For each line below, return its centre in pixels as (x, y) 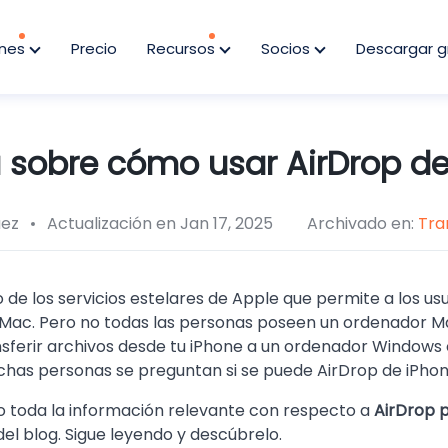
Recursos (183, 48)
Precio (94, 48)
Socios (287, 48)
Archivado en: (362, 223)
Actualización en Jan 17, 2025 (158, 223)
